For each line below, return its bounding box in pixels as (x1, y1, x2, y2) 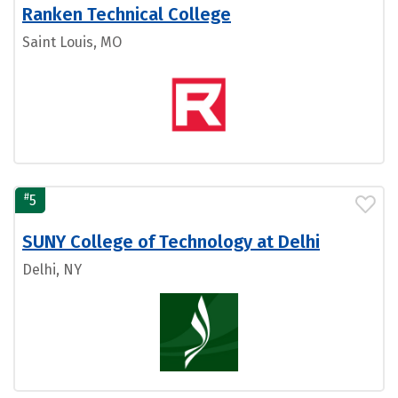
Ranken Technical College (22, 4, 231, 25)
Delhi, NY (22, 261, 82, 278)
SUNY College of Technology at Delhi (22, 231, 320, 252)
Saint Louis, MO (22, 34, 122, 51)
